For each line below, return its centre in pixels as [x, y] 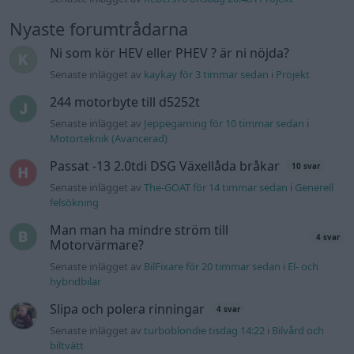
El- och [303, 266]
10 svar [305, 166]
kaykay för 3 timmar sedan [207, 74]
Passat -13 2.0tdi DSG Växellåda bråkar [165, 166]
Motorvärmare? [97, 245]
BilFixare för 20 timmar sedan [213, 266]
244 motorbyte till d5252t [125, 102]
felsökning [75, 202]
